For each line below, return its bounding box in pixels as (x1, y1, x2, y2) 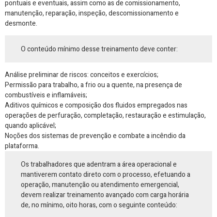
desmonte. (5, 18, 37, 29)
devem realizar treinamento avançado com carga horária (21, 190, 189, 201)
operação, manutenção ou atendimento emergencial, (21, 180, 180, 190)
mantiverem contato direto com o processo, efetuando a (21, 170, 191, 180)
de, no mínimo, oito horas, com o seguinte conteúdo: (21, 200, 178, 211)
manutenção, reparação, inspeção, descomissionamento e (5, 8, 179, 18)
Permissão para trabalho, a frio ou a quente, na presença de (5, 79, 182, 90)
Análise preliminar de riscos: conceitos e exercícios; (5, 69, 158, 80)
